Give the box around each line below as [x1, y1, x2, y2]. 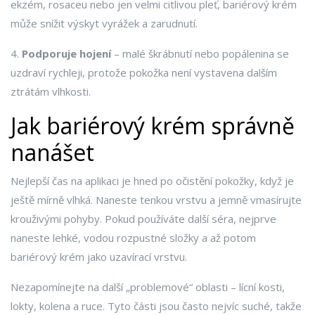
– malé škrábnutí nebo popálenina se [111, 46, 289, 60]
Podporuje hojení [22, 46, 111, 60]
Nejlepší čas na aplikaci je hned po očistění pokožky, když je [11, 174, 294, 188]
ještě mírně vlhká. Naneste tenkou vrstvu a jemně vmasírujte [11, 193, 302, 207]
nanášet [11, 137, 94, 167]
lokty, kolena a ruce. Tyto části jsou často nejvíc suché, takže [11, 299, 302, 313]
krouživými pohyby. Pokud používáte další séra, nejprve [11, 212, 276, 226]
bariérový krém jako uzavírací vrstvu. [11, 250, 187, 264]
